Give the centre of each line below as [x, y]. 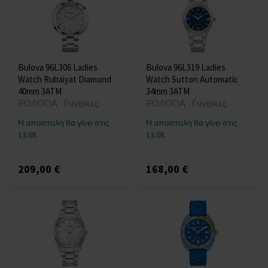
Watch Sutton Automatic [192, 80]
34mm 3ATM [168, 92]
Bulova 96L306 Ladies [58, 68]
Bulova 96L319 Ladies [186, 68]
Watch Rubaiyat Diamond [65, 80]
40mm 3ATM [40, 92]
